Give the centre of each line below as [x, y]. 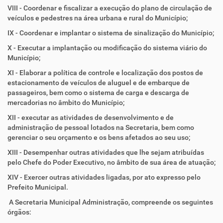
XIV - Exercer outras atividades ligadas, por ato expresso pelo [104, 177]
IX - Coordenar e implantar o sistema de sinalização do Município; [111, 33]
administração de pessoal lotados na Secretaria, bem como [101, 127]
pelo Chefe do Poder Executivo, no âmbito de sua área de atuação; [111, 162]
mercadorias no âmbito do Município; [66, 103]
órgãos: [19, 212]
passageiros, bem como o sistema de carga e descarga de [98, 93]
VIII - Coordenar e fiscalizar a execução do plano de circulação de [110, 8]
